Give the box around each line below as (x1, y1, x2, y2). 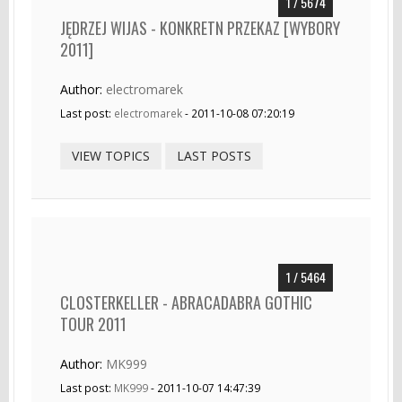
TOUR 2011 (60, 311, 127, 336)
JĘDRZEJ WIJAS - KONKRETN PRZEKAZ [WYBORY (60, 15, 340, 39)
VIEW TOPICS (72, 146, 150, 164)
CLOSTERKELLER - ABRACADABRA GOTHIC (60, 290, 312, 314)
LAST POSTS (177, 146, 251, 164)
